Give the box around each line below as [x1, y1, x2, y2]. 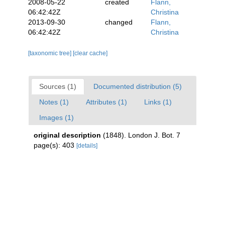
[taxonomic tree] [28, 50, 73, 57]
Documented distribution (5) [93, 82, 182, 90]
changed [104, 18, 133, 26]
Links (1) [144, 98, 172, 106]
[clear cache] [73, 50, 107, 57]
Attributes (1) [86, 98, 127, 106]
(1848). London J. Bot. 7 [103, 131, 180, 139]
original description [34, 131, 101, 139]
